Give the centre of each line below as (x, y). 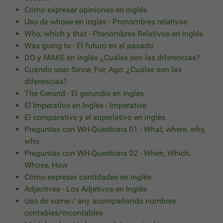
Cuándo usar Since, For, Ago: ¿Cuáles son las (103, 69)
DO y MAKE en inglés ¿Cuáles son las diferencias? (112, 57)
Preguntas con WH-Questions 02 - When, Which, (108, 153)
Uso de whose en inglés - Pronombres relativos (106, 21)
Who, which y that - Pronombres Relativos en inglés (114, 33)
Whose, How (46, 165)
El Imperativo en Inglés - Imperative (85, 105)
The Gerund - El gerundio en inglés (84, 93)
